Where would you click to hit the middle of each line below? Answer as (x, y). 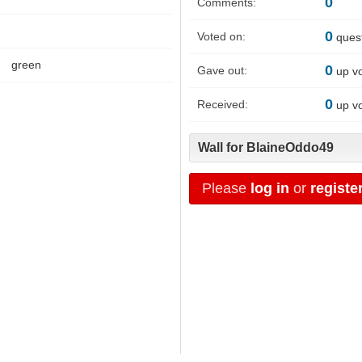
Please (226, 188)
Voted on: (221, 37)
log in (270, 188)
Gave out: (222, 71)
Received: (223, 105)
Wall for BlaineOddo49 (266, 147)
